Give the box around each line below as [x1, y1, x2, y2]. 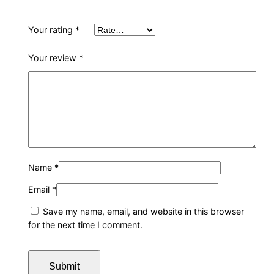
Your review [28, 53, 80, 64]
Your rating [28, 24, 76, 35]
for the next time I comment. [28, 220, 143, 231]
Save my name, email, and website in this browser [43, 206, 245, 217]
